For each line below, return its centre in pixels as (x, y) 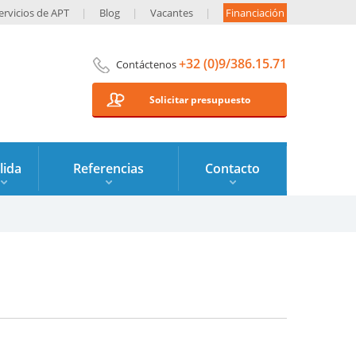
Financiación (255, 13)
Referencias (108, 168)
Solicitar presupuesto (200, 100)
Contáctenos (147, 64)
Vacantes (172, 13)
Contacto (232, 168)
